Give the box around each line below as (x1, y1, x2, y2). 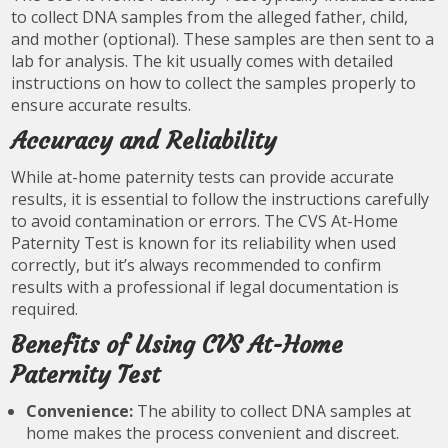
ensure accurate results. (11, 93, 192, 116)
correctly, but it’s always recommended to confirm (11, 253, 382, 276)
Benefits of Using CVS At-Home (11, 329, 344, 360)
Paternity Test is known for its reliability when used (11, 231, 397, 254)
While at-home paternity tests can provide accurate (11, 165, 395, 188)
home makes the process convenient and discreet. (26, 421, 400, 444)
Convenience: (26, 399, 134, 422)
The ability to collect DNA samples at (133, 399, 412, 422)
